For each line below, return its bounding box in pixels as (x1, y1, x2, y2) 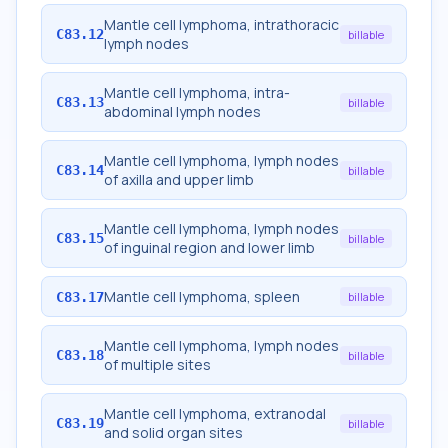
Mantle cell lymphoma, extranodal (104, 404, 326, 423)
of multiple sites (104, 355, 211, 374)
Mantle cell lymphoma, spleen (104, 287, 300, 306)
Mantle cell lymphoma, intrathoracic (104, 15, 339, 34)
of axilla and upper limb (104, 170, 254, 189)
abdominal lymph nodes (104, 102, 261, 121)
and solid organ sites (104, 423, 243, 442)
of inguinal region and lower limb (104, 238, 315, 257)
